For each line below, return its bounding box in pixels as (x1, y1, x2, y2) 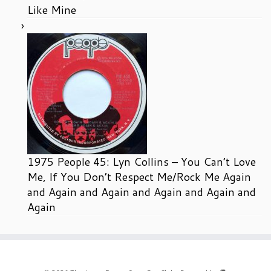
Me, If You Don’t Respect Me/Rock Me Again (27, 168, 251, 184)
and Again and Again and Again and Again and (27, 183, 256, 200)
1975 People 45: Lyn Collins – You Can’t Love (27, 153, 256, 169)
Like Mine (27, 1, 76, 18)
